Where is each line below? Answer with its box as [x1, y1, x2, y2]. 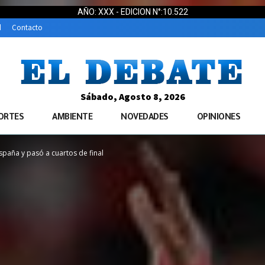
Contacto [12, 22, 43, 33]
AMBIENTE [52, 114, 92, 124]
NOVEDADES [121, 114, 169, 124]
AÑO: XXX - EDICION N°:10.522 [77, 7, 188, 17]
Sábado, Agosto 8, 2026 [80, 91, 185, 103]
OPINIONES [196, 114, 240, 124]
